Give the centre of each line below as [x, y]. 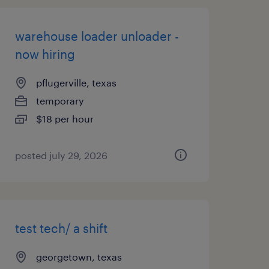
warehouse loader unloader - [97, 36]
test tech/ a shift [61, 228]
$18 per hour [65, 119]
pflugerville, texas [76, 83]
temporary [60, 101]
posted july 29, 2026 [61, 155]
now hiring [45, 54]
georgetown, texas [79, 257]
